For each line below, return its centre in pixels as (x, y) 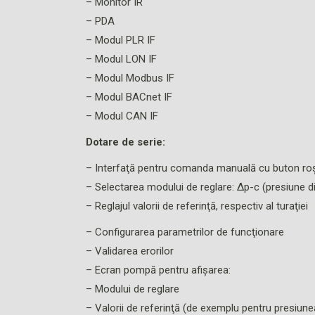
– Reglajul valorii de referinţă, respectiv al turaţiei (197, 206)
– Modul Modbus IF (130, 78)
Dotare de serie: (126, 142)
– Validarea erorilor (130, 251)
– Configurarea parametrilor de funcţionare (185, 232)
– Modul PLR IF (121, 40)
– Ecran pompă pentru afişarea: (158, 270)
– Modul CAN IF (122, 116)
